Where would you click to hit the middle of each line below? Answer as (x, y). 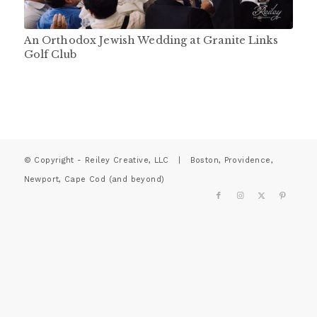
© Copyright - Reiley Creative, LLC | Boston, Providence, (148, 160)
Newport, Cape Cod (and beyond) (94, 179)
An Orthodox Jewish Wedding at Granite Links (151, 40)
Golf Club (50, 54)
